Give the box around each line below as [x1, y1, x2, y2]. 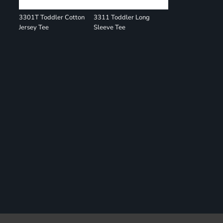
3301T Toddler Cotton [19, 13, 85, 22]
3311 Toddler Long [94, 13, 150, 22]
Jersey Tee [19, 23, 49, 32]
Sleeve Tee [94, 23, 126, 32]
